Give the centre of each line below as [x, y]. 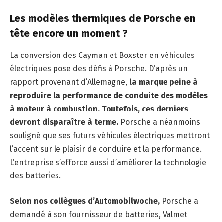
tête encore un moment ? [69, 33]
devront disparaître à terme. [64, 122]
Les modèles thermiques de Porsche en [103, 19]
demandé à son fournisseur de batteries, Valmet [99, 215]
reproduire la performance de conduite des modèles [109, 95]
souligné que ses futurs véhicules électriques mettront [110, 135]
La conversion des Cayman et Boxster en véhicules [102, 55]
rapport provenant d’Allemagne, [70, 82]
